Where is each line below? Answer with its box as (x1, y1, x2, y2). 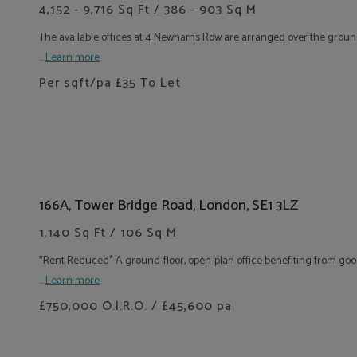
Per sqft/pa (39, 73, 116, 94)
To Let (136, 73, 181, 94)
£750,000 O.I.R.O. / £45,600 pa (39, 296, 232, 317)
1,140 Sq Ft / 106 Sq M (39, 222, 177, 244)
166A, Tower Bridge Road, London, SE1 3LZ (39, 194, 298, 218)
